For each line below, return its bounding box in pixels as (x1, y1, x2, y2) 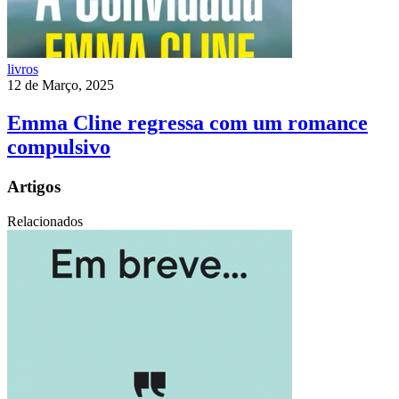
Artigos (7, 176, 61, 196)
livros (7, 61, 38, 77)
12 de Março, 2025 (7, 77, 114, 94)
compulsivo (7, 134, 110, 159)
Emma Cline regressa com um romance (7, 110, 368, 134)
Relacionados (7, 213, 83, 229)
